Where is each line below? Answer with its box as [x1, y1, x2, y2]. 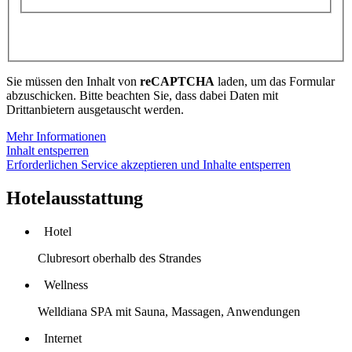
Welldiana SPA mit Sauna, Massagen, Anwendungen [38, 304, 300, 318]
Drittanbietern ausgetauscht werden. [6, 103, 184, 117]
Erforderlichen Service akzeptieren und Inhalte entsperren [6, 158, 291, 172]
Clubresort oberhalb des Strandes [38, 251, 201, 265]
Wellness [44, 277, 88, 291]
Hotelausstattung [6, 188, 143, 208]
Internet [44, 331, 82, 345]
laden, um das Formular [214, 75, 335, 89]
